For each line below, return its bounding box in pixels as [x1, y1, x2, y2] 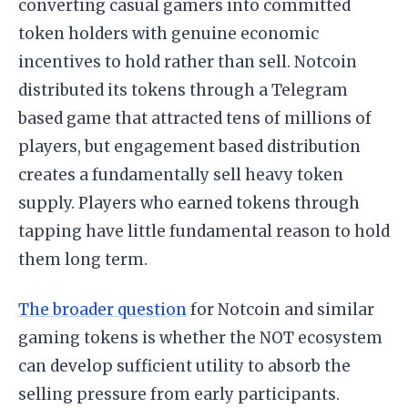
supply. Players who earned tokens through [18, 193, 360, 213]
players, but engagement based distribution [18, 137, 361, 157]
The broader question [18, 300, 187, 320]
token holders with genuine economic [18, 24, 319, 44]
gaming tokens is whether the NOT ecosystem [18, 328, 382, 348]
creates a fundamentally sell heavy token [18, 165, 343, 185]
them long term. [18, 250, 148, 270]
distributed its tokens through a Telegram [18, 80, 348, 100]
